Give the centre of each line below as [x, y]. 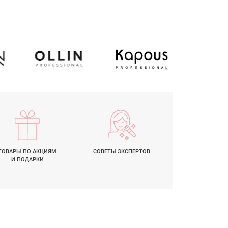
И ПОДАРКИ [27, 159]
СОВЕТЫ [106, 151]
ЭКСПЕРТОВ [134, 151]
